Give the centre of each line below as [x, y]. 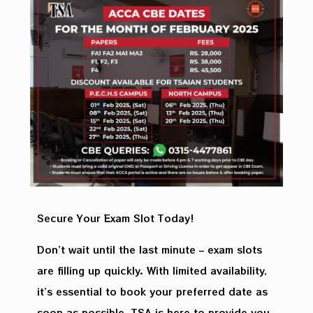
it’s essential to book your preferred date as [152, 291]
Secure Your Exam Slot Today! [116, 218]
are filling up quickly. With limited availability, [152, 270]
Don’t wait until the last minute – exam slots [150, 249]
